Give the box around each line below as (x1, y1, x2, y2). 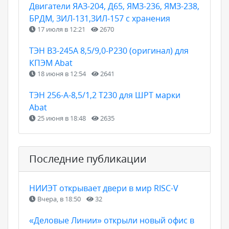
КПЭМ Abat (29, 57, 73, 68)
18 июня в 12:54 (36, 68, 87, 78)
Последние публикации (29, 151, 147, 166)
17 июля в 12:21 (36, 24, 87, 34)
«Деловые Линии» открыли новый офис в (29, 214, 194, 226)
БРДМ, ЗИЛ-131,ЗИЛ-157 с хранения (29, 12, 170, 24)
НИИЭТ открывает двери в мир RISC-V (29, 182, 178, 194)
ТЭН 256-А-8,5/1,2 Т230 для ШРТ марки (29, 89, 180, 101)
